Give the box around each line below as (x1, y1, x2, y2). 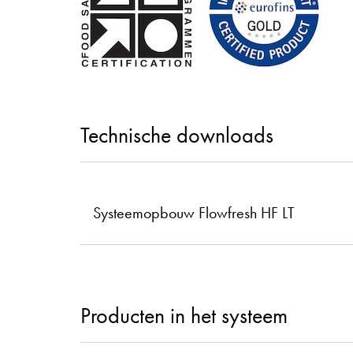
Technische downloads (80, 121, 273, 149)
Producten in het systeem (80, 301, 288, 329)
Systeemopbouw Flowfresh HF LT (93, 202, 295, 223)
